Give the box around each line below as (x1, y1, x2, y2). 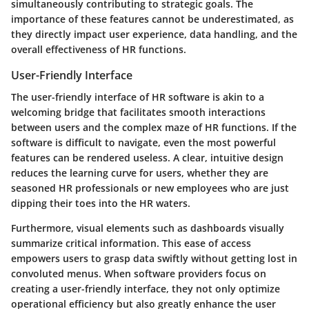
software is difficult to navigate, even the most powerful (11, 136, 276, 150)
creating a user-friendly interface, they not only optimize (11, 282, 280, 296)
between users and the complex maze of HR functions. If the (11, 121, 297, 134)
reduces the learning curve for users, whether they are (11, 166, 268, 180)
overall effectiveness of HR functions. (11, 43, 186, 57)
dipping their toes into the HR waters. (11, 197, 190, 210)
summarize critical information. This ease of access (11, 237, 251, 250)
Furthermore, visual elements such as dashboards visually (11, 221, 284, 235)
